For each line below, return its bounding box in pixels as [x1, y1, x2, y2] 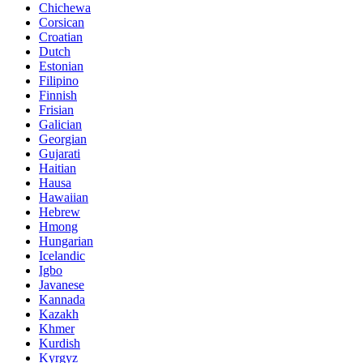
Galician [39, 117, 82, 132]
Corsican [39, 15, 84, 30]
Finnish [39, 88, 77, 103]
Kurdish [39, 336, 80, 351]
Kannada [39, 293, 85, 307]
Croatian [39, 30, 83, 45]
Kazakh [39, 307, 79, 322]
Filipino [39, 74, 79, 88]
